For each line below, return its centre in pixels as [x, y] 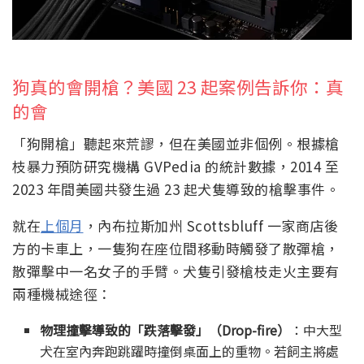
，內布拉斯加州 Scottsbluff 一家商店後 [210, 225]
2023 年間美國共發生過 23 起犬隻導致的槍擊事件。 [176, 188]
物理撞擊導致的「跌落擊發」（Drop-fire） [165, 329]
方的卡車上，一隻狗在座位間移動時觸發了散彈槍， [176, 248]
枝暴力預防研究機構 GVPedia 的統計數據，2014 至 [175, 166]
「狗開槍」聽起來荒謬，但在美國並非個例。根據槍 [176, 143]
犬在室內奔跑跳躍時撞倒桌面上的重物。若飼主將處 [190, 351]
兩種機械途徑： [62, 293]
